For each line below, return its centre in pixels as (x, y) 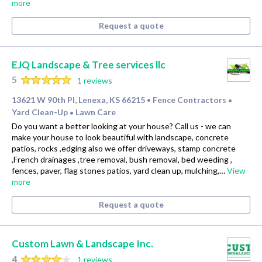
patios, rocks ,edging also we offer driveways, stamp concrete (124, 149)
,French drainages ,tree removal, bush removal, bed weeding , (122, 160)
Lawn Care (96, 112)
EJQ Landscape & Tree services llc (89, 65)
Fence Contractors (190, 100)
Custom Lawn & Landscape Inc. (82, 244)
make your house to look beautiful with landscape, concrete (120, 137)
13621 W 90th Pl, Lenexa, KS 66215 (78, 100)
